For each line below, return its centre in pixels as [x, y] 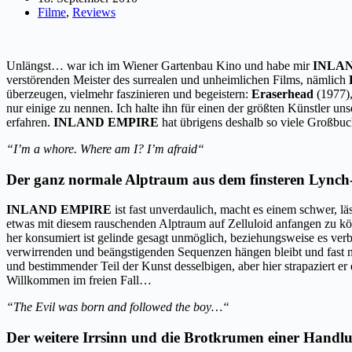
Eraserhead [282, 93]
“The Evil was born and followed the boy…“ [118, 307]
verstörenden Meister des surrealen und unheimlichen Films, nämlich [178, 79]
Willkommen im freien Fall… [79, 280]
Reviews [94, 12]
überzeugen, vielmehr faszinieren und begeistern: [129, 93]
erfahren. [30, 122]
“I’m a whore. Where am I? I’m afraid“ [105, 148]
